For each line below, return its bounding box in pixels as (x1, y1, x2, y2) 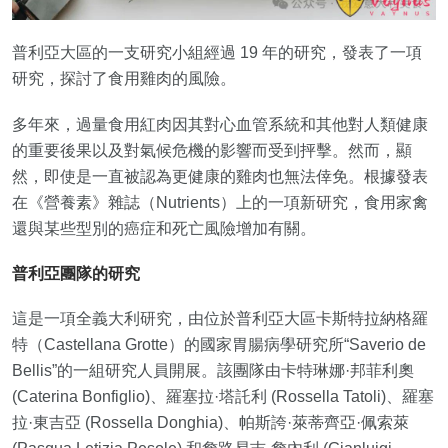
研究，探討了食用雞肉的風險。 (12, 70, 236, 87)
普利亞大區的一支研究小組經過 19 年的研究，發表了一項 (12, 44, 422, 61)
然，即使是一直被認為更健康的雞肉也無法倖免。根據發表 (12, 168, 428, 185)
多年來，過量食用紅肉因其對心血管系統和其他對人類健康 (12, 116, 428, 133)
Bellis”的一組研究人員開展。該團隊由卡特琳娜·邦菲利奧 (12, 362, 414, 379)
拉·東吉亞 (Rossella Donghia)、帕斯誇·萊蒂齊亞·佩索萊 (12, 414, 409, 431)
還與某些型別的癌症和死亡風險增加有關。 (12, 220, 316, 237)
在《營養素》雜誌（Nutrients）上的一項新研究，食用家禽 (12, 194, 428, 211)
